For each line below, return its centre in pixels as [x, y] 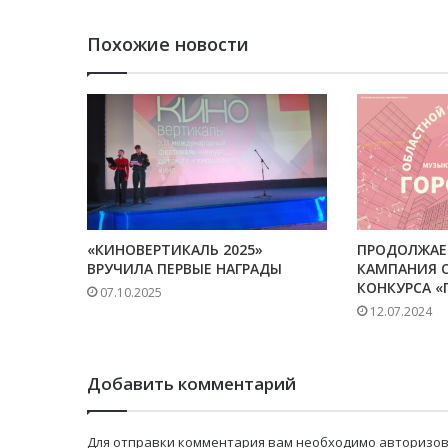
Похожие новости [168, 44]
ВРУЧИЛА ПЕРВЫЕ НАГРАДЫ [184, 268]
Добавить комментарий [191, 383]
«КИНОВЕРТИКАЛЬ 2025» [175, 249]
